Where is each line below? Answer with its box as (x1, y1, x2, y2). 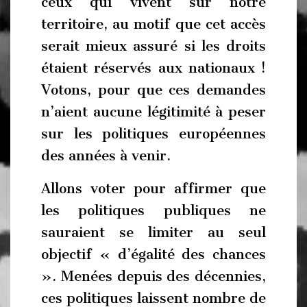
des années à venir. (41, 147, 171, 164)
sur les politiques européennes (41, 125, 266, 142)
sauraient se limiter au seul (41, 223, 266, 241)
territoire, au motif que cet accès (41, 16, 266, 32)
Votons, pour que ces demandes (41, 82, 266, 98)
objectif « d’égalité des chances (41, 245, 266, 262)
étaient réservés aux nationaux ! (41, 60, 266, 76)
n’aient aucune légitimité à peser (41, 103, 266, 120)
